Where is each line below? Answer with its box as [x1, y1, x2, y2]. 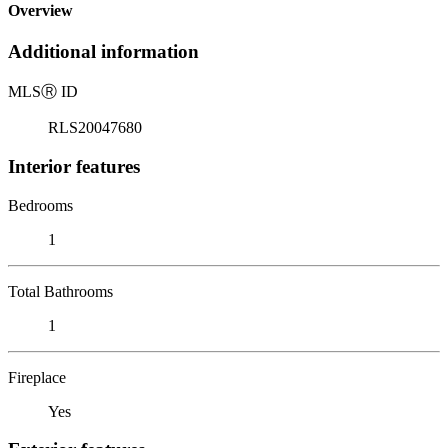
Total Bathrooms [8, 282, 113, 300]
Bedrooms [8, 196, 73, 214]
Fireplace [8, 368, 66, 386]
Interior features [8, 155, 140, 177]
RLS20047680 [48, 119, 142, 137]
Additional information [8, 41, 199, 63]
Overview [8, 2, 73, 20]
